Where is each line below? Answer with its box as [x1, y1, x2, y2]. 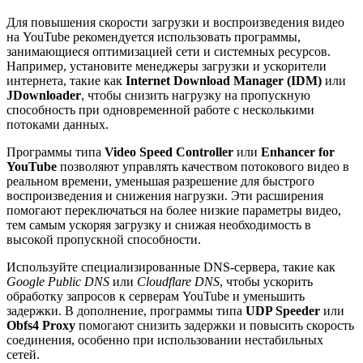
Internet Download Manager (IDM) [126, 74, 322, 88]
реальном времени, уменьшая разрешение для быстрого [6, 174, 314, 189]
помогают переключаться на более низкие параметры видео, [6, 203, 341, 218]
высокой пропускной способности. [6, 233, 201, 247]
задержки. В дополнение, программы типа [6, 304, 246, 318]
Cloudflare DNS [137, 275, 220, 289]
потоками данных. [6, 117, 109, 132]
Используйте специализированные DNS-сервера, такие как [6, 260, 335, 275]
